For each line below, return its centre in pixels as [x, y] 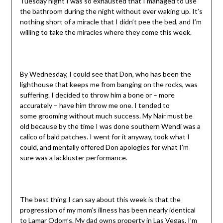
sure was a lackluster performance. [73, 158]
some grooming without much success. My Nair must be [106, 116]
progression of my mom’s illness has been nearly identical [108, 210]
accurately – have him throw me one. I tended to [95, 106]
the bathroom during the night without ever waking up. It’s [111, 11]
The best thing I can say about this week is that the [100, 200]
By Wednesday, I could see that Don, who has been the [105, 74]
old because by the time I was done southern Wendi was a [110, 126]
